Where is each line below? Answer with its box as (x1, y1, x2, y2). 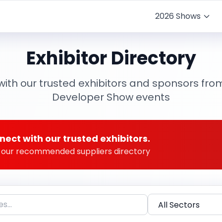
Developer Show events (52, 90, 170, 104)
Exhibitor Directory (26, 46, 196, 71)
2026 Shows (155, 10, 201, 22)
